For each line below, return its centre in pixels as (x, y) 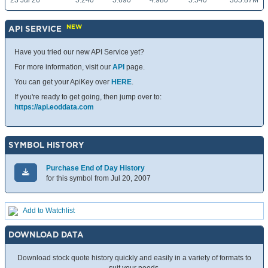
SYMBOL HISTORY (46, 145)
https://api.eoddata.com (54, 107)
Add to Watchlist (49, 211)
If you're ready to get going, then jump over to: (88, 97)
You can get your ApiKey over (63, 82)
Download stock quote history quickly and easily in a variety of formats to (134, 258)
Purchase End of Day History (95, 168)
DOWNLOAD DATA (46, 235)
